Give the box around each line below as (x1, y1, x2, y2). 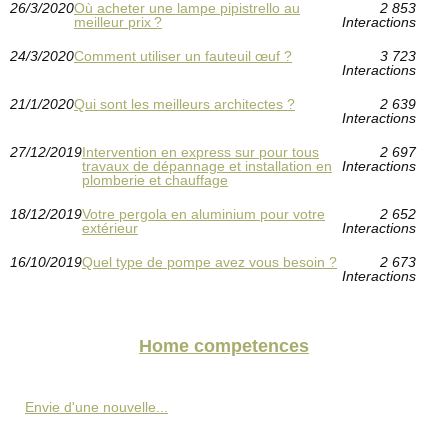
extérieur (82, 220, 138, 237)
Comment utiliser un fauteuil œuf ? (74, 48, 292, 65)
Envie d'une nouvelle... (25, 399, 168, 416)
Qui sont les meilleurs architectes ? (74, 96, 295, 113)
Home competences (139, 336, 309, 357)
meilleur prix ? (74, 14, 162, 31)
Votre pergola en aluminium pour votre (82, 206, 325, 223)
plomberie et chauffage (82, 172, 228, 189)
